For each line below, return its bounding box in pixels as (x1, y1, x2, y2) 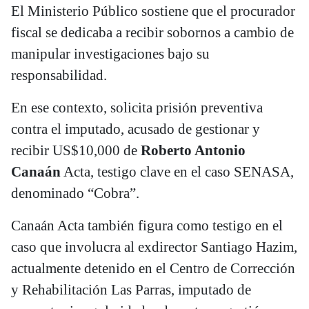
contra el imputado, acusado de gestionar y (11, 121, 260, 138)
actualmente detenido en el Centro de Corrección (11, 260, 295, 277)
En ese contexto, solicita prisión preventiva (11, 99, 263, 117)
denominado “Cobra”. (11, 185, 139, 202)
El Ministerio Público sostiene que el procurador (11, 3, 295, 20)
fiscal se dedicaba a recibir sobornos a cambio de (11, 24, 294, 41)
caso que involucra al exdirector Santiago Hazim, (11, 239, 297, 256)
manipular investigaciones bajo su (11, 46, 210, 63)
